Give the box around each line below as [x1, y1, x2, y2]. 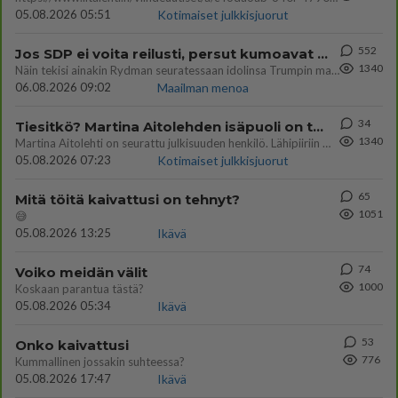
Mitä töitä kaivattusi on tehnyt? [15, 191, 240, 208]
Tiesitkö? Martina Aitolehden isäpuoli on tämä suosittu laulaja [313, 118, 323, 135]
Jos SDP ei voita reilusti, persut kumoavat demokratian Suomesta [317, 45, 328, 62]
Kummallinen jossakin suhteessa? [15, 354, 185, 369]
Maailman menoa [157, 80, 249, 95]
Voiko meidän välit [15, 264, 147, 281]
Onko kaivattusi [15, 337, 129, 354]
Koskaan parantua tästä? [15, 282, 144, 296]
